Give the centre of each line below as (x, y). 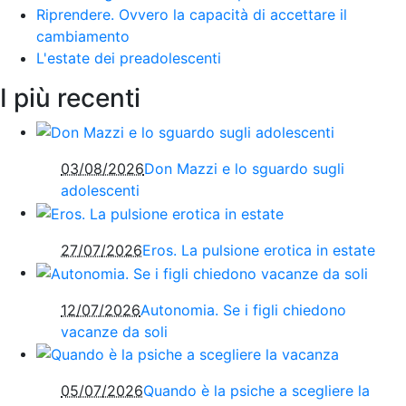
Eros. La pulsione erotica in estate (259, 251)
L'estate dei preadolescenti (129, 58)
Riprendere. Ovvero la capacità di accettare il (192, 14)
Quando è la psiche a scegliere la (256, 391)
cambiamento (83, 36)
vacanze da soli (114, 331)
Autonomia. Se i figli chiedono (243, 309)
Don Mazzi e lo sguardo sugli (244, 169)
